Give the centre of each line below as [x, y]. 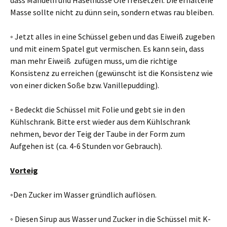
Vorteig [24, 170]
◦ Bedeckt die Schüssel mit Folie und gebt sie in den [98, 109]
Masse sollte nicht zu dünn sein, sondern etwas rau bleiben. [112, 12]
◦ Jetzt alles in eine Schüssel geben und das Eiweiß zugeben [112, 36]
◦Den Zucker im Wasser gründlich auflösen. [83, 195]
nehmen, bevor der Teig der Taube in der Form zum [98, 134]
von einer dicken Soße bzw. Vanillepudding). [85, 85]
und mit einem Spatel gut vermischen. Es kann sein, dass [107, 49]
